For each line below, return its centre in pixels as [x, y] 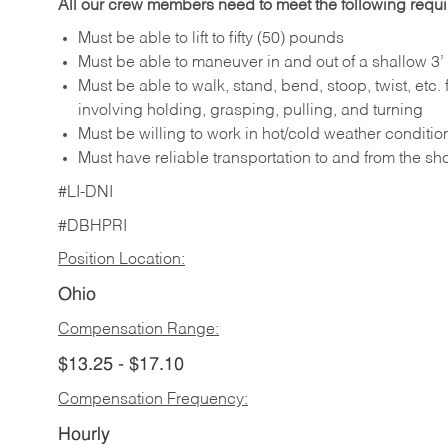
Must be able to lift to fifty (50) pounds [211, 39]
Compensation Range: [138, 330]
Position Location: [121, 260]
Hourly [84, 435]
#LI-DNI [85, 193]
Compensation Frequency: [153, 400]
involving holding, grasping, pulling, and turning [250, 111]
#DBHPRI [92, 226]
